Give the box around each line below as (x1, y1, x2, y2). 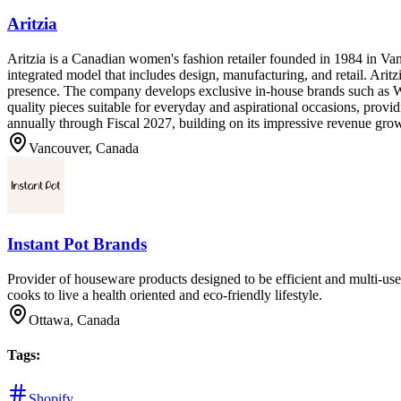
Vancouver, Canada (29, 141, 139, 157)
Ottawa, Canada (29, 311, 120, 328)
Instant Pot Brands (7, 234, 147, 253)
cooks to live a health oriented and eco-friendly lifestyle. (7, 286, 322, 303)
